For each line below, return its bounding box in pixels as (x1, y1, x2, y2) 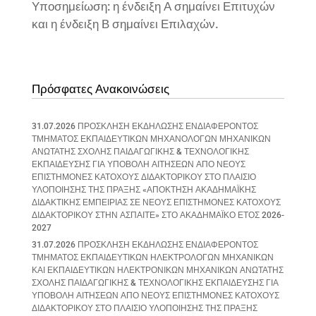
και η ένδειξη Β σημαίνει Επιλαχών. (31, 17, 219, 31)
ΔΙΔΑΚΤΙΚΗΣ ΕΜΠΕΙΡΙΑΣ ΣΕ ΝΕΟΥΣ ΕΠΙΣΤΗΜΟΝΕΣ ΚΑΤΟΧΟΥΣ (31, 197, 281, 207)
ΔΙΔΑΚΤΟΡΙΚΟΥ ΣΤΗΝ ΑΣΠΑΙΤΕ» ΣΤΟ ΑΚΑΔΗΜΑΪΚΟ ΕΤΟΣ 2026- (31, 210, 284, 220)
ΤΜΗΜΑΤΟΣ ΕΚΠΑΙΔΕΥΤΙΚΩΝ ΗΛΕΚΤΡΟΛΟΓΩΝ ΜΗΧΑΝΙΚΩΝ (31, 253, 274, 262)
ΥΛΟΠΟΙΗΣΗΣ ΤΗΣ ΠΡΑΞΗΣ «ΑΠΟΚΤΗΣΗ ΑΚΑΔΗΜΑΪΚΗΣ (31, 185, 256, 195)
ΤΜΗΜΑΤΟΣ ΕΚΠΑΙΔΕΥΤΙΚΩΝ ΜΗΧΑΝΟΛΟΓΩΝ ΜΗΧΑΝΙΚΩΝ (31, 134, 271, 144)
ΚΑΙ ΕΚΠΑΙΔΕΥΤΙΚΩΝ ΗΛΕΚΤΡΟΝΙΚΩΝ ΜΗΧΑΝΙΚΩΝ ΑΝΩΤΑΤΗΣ (31, 265, 284, 275)
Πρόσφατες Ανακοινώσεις (31, 82, 169, 96)
